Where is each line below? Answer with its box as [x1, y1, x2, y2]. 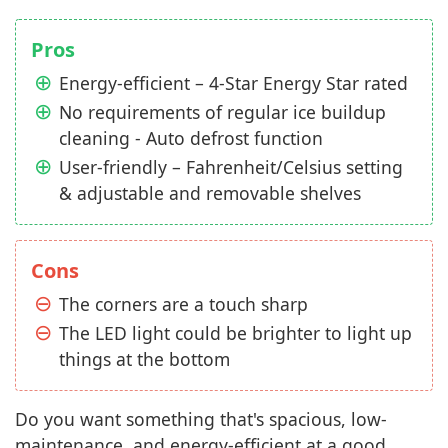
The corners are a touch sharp [59, 292, 308, 317]
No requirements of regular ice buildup [59, 100, 386, 125]
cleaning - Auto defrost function [59, 126, 323, 151]
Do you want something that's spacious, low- [15, 407, 387, 432]
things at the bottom [59, 347, 230, 372]
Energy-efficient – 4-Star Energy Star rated [59, 71, 408, 96]
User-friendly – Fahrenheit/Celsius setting [59, 155, 403, 180]
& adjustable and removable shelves [59, 181, 361, 206]
